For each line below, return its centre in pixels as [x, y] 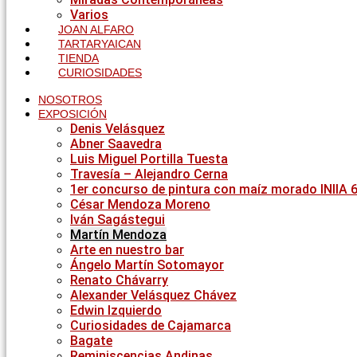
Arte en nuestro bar [127, 250]
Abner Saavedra [116, 144]
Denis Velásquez [118, 129]
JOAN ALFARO [96, 29]
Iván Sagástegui [118, 220]
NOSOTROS [70, 100]
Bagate [91, 341]
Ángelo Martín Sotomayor [147, 265]
